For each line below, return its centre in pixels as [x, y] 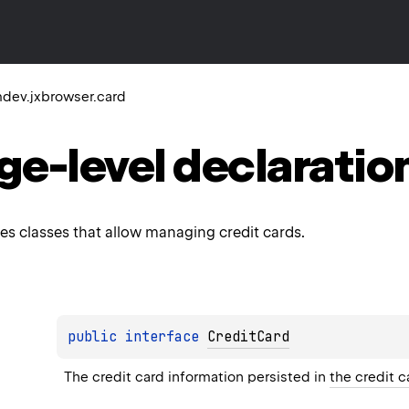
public [97, 336]
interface [167, 336]
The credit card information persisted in [197, 377]
